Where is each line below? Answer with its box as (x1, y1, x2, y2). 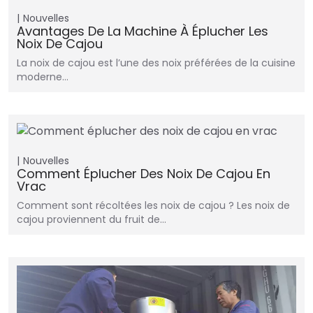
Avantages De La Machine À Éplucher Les (17, 22, 268, 41)
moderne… (17, 70, 68, 85)
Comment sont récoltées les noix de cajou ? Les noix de (17, 198, 290, 213)
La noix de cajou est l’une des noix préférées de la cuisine (17, 56, 296, 71)
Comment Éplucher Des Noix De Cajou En (17, 165, 270, 183)
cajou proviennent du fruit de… (17, 212, 166, 227)
